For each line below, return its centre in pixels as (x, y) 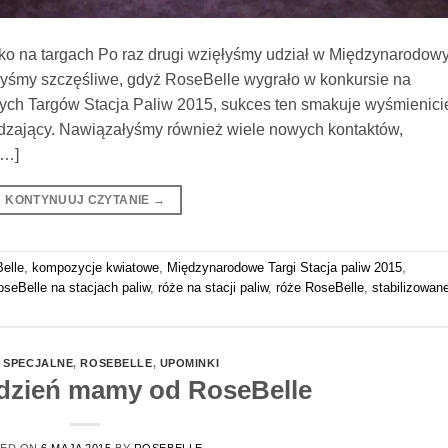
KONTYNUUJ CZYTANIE (79, 199)
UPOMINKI (189, 362)
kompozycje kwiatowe (95, 267)
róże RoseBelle (320, 287)
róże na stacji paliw (213, 287)
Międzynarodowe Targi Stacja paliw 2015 (284, 267)
